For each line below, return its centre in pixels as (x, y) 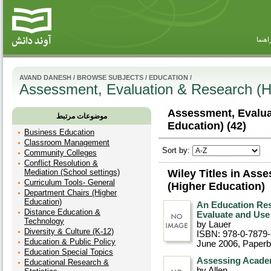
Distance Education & (62, 212)
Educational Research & (67, 262)
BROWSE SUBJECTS (110, 77)
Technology (44, 221)
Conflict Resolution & (61, 163)
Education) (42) (207, 126)
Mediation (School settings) (72, 172)
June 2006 (217, 244)
